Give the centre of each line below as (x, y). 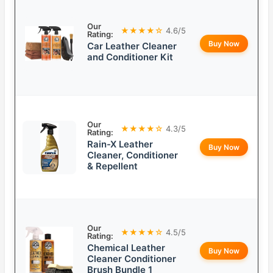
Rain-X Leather (120, 144)
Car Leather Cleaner (132, 46)
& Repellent (112, 166)
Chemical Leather (126, 248)
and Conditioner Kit (130, 57)
